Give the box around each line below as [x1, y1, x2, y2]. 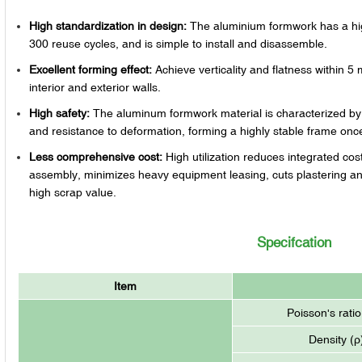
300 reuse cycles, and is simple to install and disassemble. [29, 36, 328, 50]
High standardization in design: [29, 19, 187, 32]
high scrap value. [29, 185, 117, 199]
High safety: [29, 106, 94, 120]
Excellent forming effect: [29, 62, 153, 76]
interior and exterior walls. [29, 80, 162, 94]
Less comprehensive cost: [29, 149, 166, 163]
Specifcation [257, 234, 332, 250]
